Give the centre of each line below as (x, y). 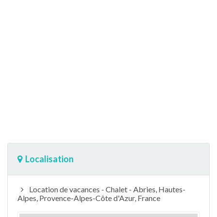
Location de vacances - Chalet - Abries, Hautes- (106, 189)
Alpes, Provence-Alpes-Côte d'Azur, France (89, 198)
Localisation (49, 159)
